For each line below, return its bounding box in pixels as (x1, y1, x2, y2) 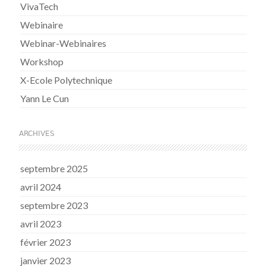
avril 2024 (20, 180, 62, 192)
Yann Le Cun (20, 92, 69, 104)
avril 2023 (20, 217, 62, 229)
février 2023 (20, 236, 71, 248)
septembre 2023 (20, 199, 88, 211)
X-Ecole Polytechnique (20, 74, 113, 85)
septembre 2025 (20, 162, 88, 174)
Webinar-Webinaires (20, 37, 107, 49)
